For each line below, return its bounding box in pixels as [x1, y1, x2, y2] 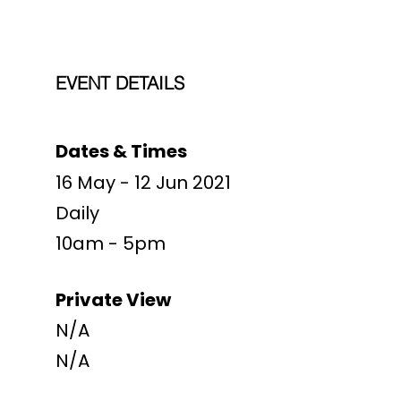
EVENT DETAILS [55, 72, 185, 94]
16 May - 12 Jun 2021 [55, 170, 232, 195]
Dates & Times [55, 139, 188, 164]
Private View [55, 287, 172, 312]
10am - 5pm [55, 231, 166, 256]
